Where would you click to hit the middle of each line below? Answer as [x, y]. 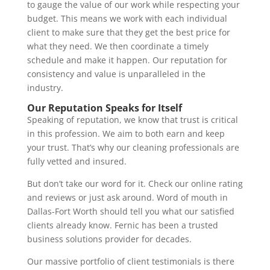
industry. [46, 88]
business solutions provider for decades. [110, 239]
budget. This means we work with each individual [127, 18]
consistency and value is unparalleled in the [116, 74]
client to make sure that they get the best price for [128, 32]
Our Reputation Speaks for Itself [104, 108]
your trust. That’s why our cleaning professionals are [133, 147]
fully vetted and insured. [79, 161]
